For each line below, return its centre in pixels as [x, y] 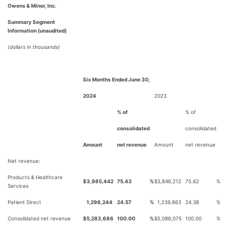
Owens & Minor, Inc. [32, 6]
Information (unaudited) [37, 31]
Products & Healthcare [35, 177]
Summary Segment [31, 22]
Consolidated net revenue [39, 218]
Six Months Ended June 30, [117, 79]
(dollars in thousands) [34, 47]
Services [18, 186]
